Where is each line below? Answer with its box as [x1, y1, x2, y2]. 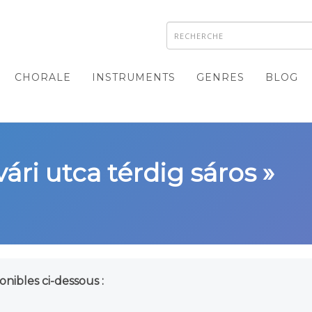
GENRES [196, 71, 244, 84]
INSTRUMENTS [92, 71, 175, 84]
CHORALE [15, 71, 71, 84]
